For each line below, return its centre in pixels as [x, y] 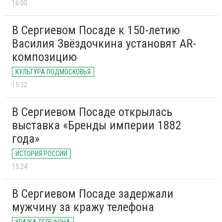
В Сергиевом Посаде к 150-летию [96, 30]
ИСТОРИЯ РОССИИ [41, 154]
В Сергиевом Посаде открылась [92, 112]
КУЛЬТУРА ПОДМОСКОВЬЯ [53, 72]
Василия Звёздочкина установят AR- [104, 44]
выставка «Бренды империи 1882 [97, 126]
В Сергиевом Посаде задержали [93, 194]
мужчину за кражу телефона [83, 207]
